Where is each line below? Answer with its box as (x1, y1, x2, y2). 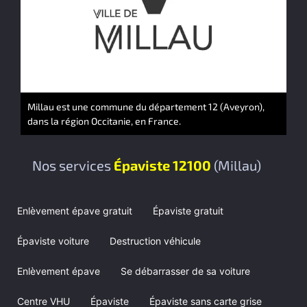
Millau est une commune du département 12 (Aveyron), (27, 100, 265, 112)
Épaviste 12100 (114, 156, 214, 173)
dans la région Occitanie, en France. (27, 114, 181, 127)
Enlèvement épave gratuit (17, 204, 132, 217)
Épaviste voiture (17, 234, 89, 247)
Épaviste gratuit (153, 204, 223, 217)
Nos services (32, 156, 114, 173)
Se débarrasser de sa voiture (121, 265, 250, 277)
